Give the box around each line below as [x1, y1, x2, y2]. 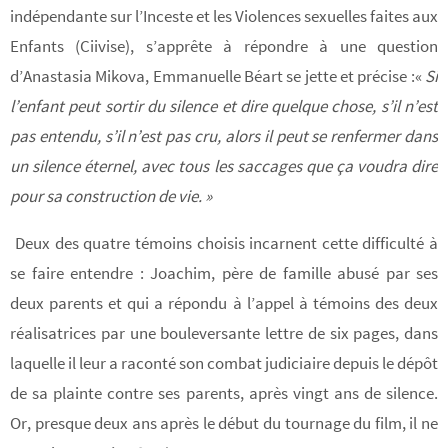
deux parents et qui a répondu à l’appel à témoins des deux [10, 291, 438, 314]
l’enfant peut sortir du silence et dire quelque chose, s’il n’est [10, 94, 438, 117]
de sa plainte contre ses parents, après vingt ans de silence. [10, 381, 438, 404]
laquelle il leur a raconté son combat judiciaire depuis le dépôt [10, 351, 438, 374]
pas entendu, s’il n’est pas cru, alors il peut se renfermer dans [10, 124, 438, 147]
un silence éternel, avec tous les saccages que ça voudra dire [10, 154, 438, 177]
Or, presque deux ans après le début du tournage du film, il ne [10, 411, 438, 434]
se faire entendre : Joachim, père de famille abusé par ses [10, 261, 438, 284]
